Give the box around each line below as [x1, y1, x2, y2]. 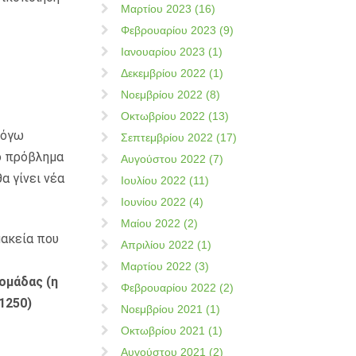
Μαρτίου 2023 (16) [121, 2, 215, 15]
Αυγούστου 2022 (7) [121, 153, 223, 165]
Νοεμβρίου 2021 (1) [121, 303, 220, 315]
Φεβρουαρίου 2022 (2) [121, 281, 234, 294]
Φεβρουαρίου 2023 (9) [121, 24, 234, 37]
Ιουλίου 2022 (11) [121, 174, 209, 187]
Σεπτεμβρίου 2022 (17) [121, 131, 237, 144]
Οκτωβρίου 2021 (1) [121, 324, 222, 337]
